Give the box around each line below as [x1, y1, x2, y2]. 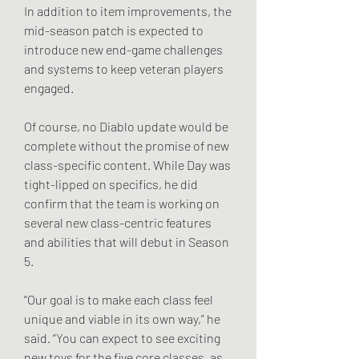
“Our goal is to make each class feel [24, 291, 213, 307]
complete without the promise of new [24, 137, 229, 153]
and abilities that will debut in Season [24, 233, 229, 249]
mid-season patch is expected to [24, 22, 204, 38]
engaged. [24, 79, 74, 95]
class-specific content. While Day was [24, 156, 231, 172]
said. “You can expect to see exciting [24, 329, 220, 345]
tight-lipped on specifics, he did [24, 175, 198, 192]
